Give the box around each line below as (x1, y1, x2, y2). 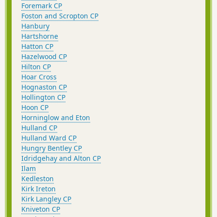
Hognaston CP (21, 82, 67, 92)
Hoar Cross (21, 72, 57, 81)
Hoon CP (21, 102, 48, 112)
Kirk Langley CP (21, 194, 71, 203)
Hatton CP (21, 41, 53, 51)
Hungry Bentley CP (21, 143, 82, 153)
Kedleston (21, 173, 54, 183)
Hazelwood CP (21, 51, 67, 61)
